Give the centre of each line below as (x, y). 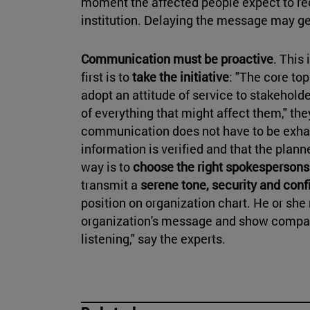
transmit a (109, 185)
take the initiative (181, 77)
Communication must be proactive (177, 59)
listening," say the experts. (153, 239)
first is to (107, 77)
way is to (107, 167)
